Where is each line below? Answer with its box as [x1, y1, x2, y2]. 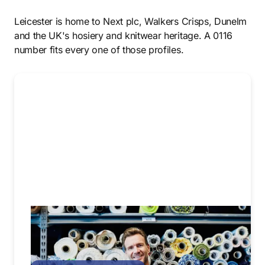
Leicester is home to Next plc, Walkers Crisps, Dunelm [14, 15, 247, 27]
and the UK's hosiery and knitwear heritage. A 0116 [14, 30, 232, 41]
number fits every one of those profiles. [14, 44, 184, 56]
